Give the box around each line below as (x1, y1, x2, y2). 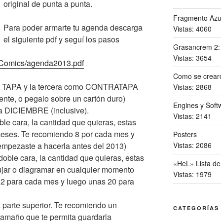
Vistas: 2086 (173, 140, 212, 150)
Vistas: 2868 (173, 81, 212, 92)
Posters (173, 129, 197, 139)
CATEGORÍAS (173, 204, 219, 212)
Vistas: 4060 (173, 23, 212, 34)
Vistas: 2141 (173, 110, 212, 121)
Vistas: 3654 (173, 52, 212, 63)
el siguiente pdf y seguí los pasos (3, 33, 119, 45)
